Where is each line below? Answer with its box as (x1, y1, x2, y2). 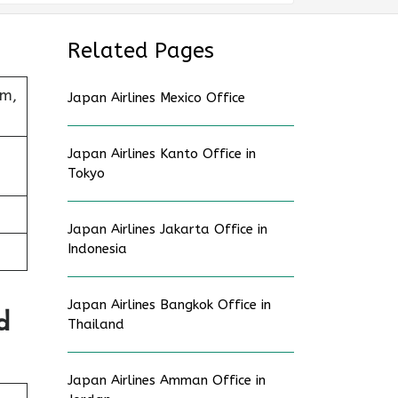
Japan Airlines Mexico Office (68, 90, 245, 106)
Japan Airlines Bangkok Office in (68, 297, 271, 313)
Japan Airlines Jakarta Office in (68, 221, 267, 237)
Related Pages (68, 38, 214, 63)
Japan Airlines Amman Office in (68, 372, 266, 388)
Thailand (68, 316, 124, 332)
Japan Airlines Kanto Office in (68, 146, 256, 162)
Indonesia (68, 241, 127, 257)
